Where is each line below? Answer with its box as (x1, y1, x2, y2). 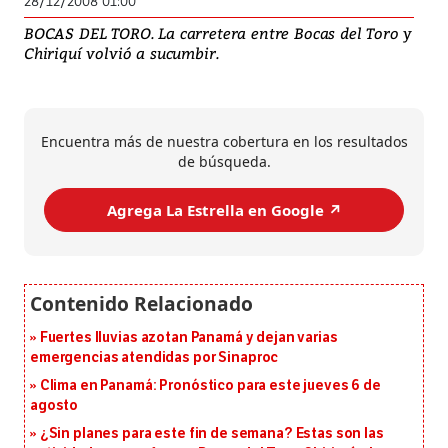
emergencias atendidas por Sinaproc (30, 349, 279, 367)
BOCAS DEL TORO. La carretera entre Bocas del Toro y (24, 23, 413, 44)
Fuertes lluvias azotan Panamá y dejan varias (39, 329, 338, 347)
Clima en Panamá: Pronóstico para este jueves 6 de (39, 377, 381, 395)
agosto (30, 397, 79, 415)
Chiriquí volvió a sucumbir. (24, 43, 219, 64)
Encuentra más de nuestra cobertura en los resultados (40, 132, 408, 152)
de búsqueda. (177, 152, 271, 172)
